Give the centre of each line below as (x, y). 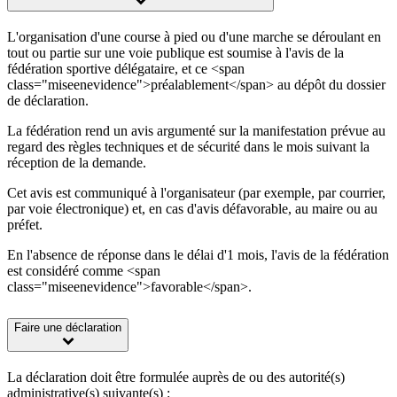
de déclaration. (48, 101)
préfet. (25, 225)
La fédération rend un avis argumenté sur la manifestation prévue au (196, 131)
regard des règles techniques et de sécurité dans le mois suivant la (188, 147)
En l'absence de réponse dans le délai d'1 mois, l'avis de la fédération (198, 255)
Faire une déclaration (68, 328)
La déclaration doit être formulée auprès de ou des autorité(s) (176, 378)
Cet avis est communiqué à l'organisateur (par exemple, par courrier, (196, 193)
